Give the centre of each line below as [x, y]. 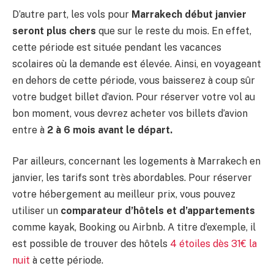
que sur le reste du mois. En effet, [174, 31]
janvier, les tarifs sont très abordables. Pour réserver [132, 178]
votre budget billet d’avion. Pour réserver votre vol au [134, 97]
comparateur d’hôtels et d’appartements [158, 211]
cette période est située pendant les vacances [117, 47]
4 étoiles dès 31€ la [213, 244]
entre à [30, 130]
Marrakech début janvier [189, 14]
